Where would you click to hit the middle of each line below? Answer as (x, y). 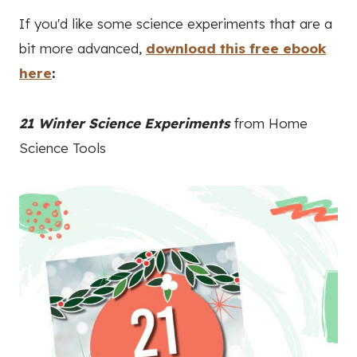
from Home (269, 124)
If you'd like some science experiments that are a (176, 24)
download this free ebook (236, 49)
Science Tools (63, 148)
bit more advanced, (82, 49)
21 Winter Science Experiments (124, 124)
